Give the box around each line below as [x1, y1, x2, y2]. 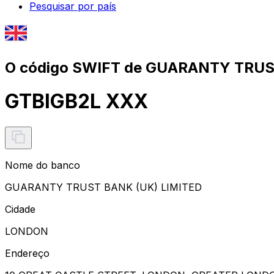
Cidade [5, 202, 35, 215]
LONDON [5, 224, 48, 237]
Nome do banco [5, 158, 80, 171]
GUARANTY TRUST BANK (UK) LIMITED [5, 180, 202, 193]
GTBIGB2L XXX [5, 89, 148, 114]
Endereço [5, 246, 50, 259]
